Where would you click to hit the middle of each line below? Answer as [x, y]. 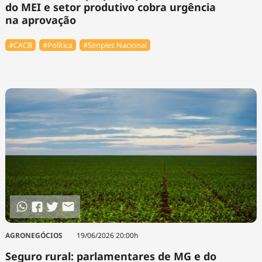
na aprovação [40, 20]
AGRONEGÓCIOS [34, 236]
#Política [58, 45]
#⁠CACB [20, 45]
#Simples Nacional [115, 45]
